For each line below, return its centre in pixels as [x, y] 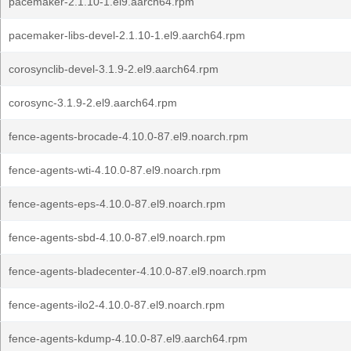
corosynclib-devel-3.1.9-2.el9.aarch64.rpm [114, 69]
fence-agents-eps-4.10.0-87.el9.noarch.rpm [117, 204]
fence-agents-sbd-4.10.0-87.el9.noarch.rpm [117, 237]
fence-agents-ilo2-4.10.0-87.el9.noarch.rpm [117, 305]
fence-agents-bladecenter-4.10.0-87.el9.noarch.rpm [138, 271]
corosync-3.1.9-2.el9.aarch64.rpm [93, 103]
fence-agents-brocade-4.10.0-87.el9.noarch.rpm [128, 136]
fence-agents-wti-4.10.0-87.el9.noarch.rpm [115, 170]
